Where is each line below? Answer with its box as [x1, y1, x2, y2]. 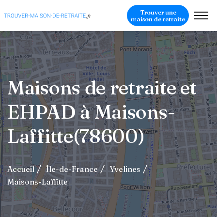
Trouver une [139, 8, 176, 16]
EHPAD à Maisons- [7, 100, 175, 124]
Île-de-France [46, 164, 98, 174]
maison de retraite [131, 15, 185, 23]
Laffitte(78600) [7, 124, 145, 148]
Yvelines [109, 164, 140, 174]
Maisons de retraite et [7, 76, 197, 99]
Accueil [7, 164, 34, 174]
